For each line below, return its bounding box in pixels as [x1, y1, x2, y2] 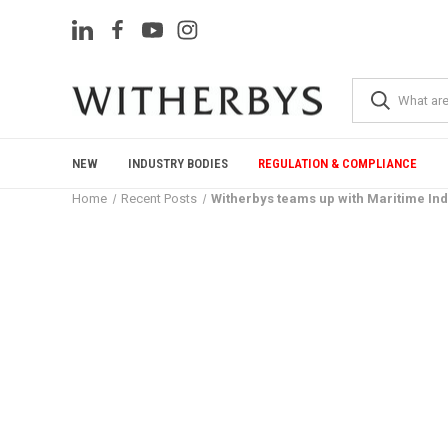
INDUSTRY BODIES [128, 156, 228, 171]
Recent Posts [121, 191, 198, 206]
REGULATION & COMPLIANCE [258, 156, 417, 171]
